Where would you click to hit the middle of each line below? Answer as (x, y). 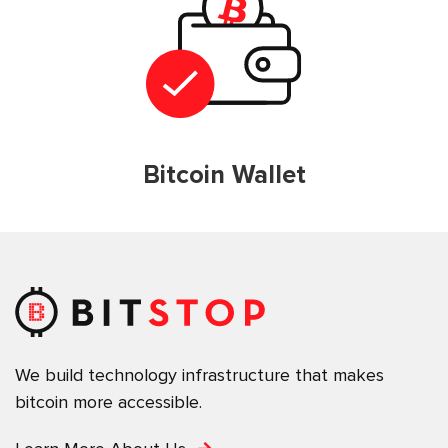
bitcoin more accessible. (108, 401)
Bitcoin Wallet (224, 175)
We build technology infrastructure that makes (199, 374)
